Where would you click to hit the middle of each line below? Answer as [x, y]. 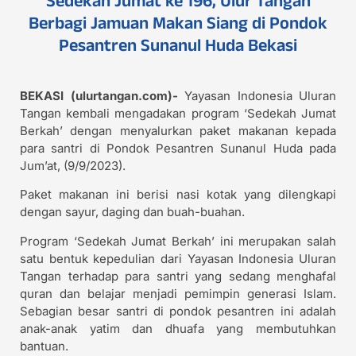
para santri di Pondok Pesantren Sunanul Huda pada [178, 148]
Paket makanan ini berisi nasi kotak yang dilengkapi [178, 195]
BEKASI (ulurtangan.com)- [102, 95]
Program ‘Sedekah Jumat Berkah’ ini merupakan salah [178, 241]
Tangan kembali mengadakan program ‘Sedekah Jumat [178, 113]
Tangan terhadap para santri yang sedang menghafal [178, 276]
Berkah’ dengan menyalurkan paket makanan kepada [178, 130]
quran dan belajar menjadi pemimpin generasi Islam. [178, 293]
